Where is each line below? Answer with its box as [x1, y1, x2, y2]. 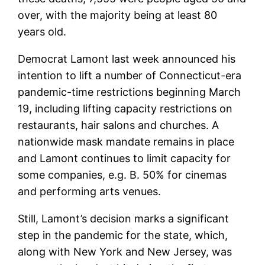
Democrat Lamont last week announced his [18, 52, 236, 65]
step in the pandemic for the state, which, [18, 228, 228, 241]
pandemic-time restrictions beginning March [18, 85, 241, 98]
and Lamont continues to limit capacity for [18, 151, 231, 164]
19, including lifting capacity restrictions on [18, 102, 233, 115]
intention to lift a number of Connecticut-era [18, 69, 242, 82]
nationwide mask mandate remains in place [18, 135, 235, 148]
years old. [18, 25, 67, 38]
